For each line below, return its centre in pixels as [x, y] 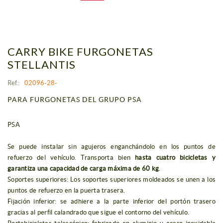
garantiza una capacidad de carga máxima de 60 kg [83, 169]
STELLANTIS [42, 65]
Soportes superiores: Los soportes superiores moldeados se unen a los [111, 180]
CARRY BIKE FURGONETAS [80, 52]
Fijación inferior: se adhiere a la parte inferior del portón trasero [111, 202]
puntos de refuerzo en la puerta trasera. [66, 191]
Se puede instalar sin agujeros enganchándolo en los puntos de [111, 147]
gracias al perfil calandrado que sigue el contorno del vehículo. [98, 213]
